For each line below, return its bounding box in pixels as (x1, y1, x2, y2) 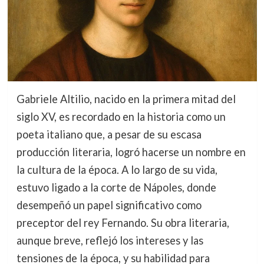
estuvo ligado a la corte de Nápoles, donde (16, 180, 216, 194)
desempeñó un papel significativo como (16, 198, 202, 212)
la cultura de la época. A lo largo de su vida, (16, 163, 217, 176)
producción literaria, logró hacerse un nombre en (16, 145, 246, 159)
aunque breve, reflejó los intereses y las (16, 233, 203, 247)
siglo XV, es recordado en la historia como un (16, 110, 226, 123)
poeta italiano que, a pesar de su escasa (16, 127, 202, 141)
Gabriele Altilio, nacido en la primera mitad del (16, 92, 236, 105)
